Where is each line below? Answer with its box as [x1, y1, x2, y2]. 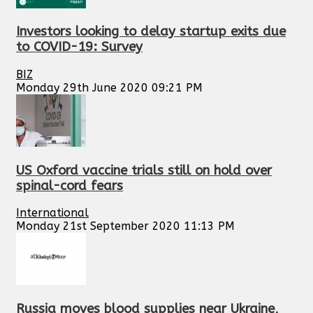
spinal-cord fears [16, 177, 123, 194]
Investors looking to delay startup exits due [16, 24, 286, 40]
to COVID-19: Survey [16, 39, 143, 55]
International [16, 206, 89, 220]
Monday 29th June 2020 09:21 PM [16, 81, 203, 94]
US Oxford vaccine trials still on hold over [16, 162, 272, 178]
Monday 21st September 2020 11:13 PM [16, 219, 235, 233]
